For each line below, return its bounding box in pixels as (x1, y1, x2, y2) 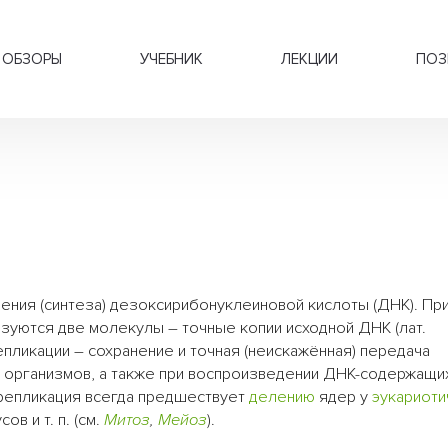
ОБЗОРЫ (2, 50, 62, 68)
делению (249, 387, 315, 408)
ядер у (315, 387, 372, 408)
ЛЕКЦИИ (281, 50, 338, 68)
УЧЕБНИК (140, 50, 203, 68)
